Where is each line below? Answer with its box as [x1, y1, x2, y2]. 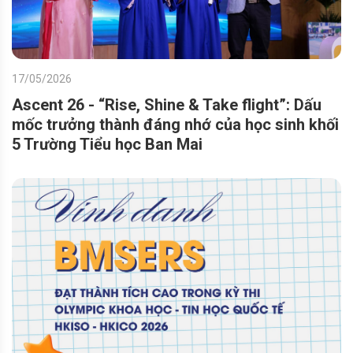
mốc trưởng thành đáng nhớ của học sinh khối [12, 114, 339, 134]
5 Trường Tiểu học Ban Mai [12, 134, 203, 154]
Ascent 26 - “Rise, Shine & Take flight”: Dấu [12, 95, 321, 114]
